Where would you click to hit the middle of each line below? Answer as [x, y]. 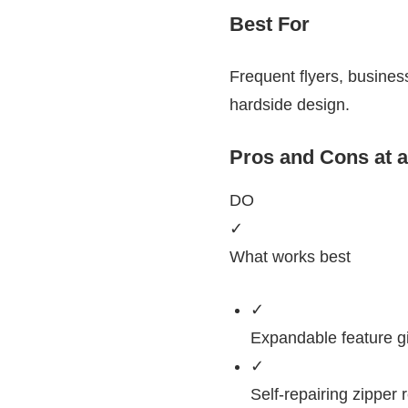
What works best [290, 256]
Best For [270, 25]
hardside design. [290, 105]
